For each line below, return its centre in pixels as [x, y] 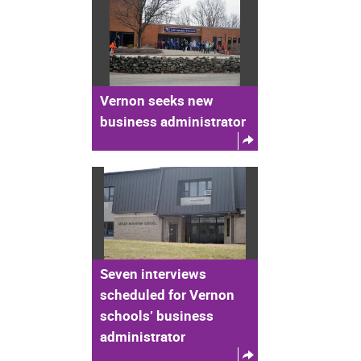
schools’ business [157, 316]
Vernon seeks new [157, 100]
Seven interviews [153, 274]
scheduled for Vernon [167, 295]
